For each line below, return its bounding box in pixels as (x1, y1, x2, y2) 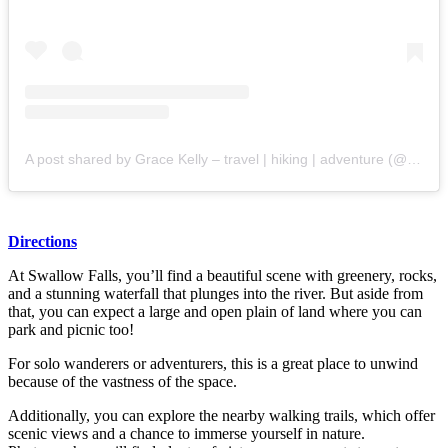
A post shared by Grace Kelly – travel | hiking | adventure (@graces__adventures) (407, 151, 421, 168)
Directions (8, 233, 77, 251)
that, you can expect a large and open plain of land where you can (8, 303, 422, 321)
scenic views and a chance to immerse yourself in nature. (8, 425, 365, 443)
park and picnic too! (8, 321, 138, 339)
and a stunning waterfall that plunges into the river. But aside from (8, 285, 423, 303)
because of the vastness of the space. (8, 373, 241, 391)
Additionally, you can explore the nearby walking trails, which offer (8, 407, 435, 425)
